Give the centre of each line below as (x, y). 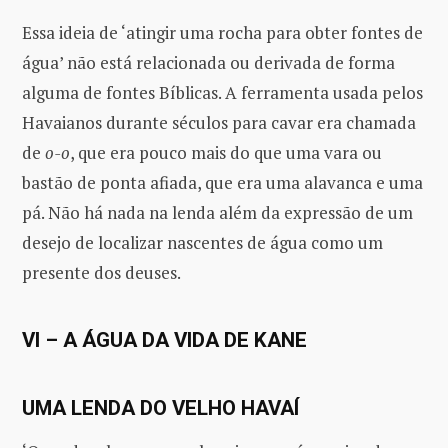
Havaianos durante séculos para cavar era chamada (219, 122)
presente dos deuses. (101, 272)
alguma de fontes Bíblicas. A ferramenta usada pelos (222, 92)
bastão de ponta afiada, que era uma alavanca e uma (222, 182)
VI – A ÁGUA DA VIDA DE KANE (164, 340)
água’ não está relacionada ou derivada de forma (208, 62)
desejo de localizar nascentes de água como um (202, 242)
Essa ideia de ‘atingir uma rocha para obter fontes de (222, 32)
